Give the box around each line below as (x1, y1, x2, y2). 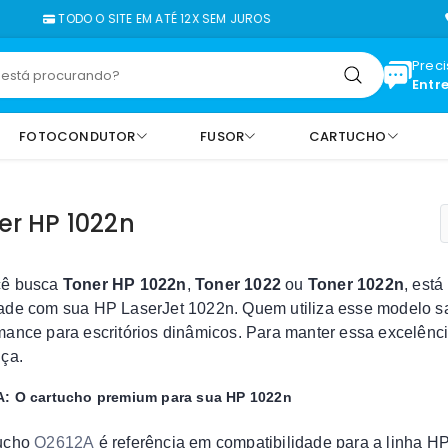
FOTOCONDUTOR (19, 126, 136, 146)
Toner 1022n (307, 276, 404, 293)
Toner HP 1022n (62, 276, 187, 293)
